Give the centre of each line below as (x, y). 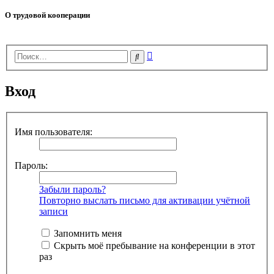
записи (54, 211)
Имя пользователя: (54, 131)
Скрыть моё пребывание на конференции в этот (153, 245)
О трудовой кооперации (47, 15)
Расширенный (182, 54)
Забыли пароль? (72, 189)
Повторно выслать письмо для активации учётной (145, 200)
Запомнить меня (87, 233)
